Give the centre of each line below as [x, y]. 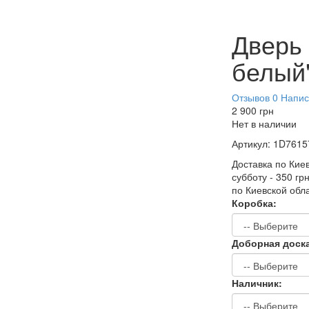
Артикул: [253, 143]
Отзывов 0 [255, 97]
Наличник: [257, 282]
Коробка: [255, 202]
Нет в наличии [265, 123]
